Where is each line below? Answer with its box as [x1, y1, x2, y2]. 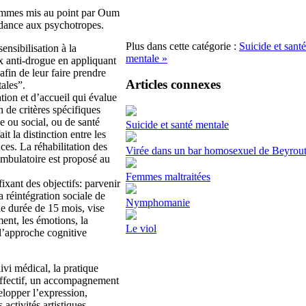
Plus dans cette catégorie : [126, 40, 239, 52]
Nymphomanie [126, 197, 190, 209]
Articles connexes [126, 77, 221, 92]
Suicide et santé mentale [126, 119, 229, 131]
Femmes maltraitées [126, 171, 210, 183]
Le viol [126, 223, 156, 235]
